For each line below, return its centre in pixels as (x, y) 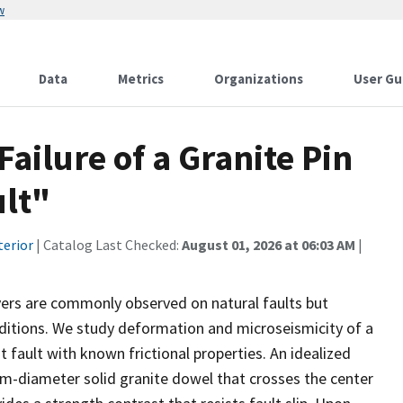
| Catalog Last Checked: (107, 245)
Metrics (141, 79)
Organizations (259, 79)
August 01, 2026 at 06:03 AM (269, 245)
